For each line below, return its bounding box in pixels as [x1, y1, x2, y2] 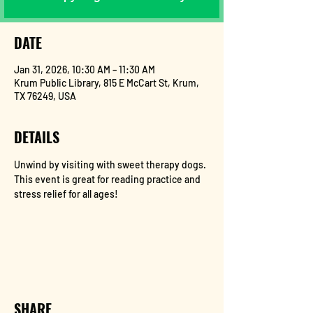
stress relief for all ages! [14, 188, 118, 200]
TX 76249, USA [14, 90, 76, 102]
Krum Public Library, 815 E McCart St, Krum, [14, 77, 199, 89]
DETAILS [14, 126, 59, 147]
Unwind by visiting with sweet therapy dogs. [14, 159, 208, 170]
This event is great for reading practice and [14, 173, 203, 185]
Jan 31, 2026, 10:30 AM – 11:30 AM [14, 64, 155, 75]
